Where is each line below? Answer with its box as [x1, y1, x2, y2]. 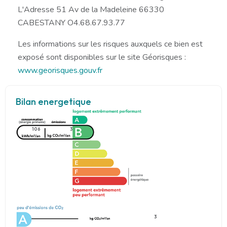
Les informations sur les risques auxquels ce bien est [18, 38, 203, 50]
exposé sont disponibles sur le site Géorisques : [18, 51, 186, 63]
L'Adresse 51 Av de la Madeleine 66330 [18, 4, 164, 15]
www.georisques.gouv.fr [18, 64, 102, 76]
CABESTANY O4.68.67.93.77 [18, 17, 125, 28]
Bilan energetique [16, 95, 91, 107]
